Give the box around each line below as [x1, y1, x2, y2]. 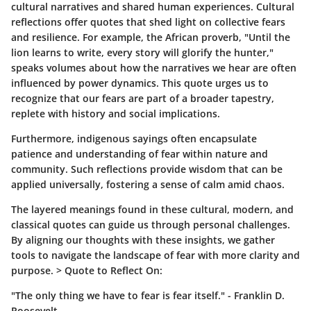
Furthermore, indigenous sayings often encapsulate [11, 131, 257, 145]
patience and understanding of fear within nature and [11, 146, 268, 160]
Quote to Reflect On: [65, 263, 162, 277]
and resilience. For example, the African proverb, [11, 30, 244, 44]
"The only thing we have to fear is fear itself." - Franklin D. [11, 288, 285, 302]
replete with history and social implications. [11, 106, 220, 120]
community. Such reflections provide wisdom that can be [11, 162, 283, 176]
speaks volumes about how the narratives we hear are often [11, 60, 296, 74]
